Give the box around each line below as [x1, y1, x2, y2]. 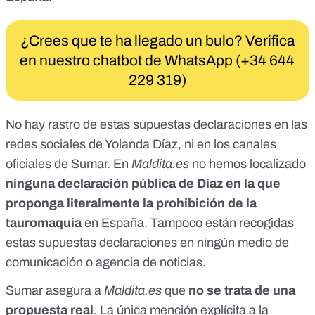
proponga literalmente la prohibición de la [6, 196, 257, 211]
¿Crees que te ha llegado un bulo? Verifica [20, 33, 295, 49]
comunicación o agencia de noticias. [6, 255, 206, 270]
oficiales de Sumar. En [6, 157, 131, 172]
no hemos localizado [189, 157, 306, 172]
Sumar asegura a [6, 283, 104, 298]
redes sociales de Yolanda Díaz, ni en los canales [6, 137, 276, 152]
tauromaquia [6, 216, 84, 231]
